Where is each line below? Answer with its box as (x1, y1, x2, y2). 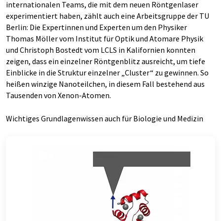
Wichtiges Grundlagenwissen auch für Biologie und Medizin (6, 113, 203, 123)
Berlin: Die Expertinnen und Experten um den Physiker (6, 22, 187, 32)
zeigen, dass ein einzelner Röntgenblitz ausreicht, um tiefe (6, 56, 205, 66)
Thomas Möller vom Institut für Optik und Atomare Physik (6, 34, 203, 43)
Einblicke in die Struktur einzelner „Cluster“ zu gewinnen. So (6, 68, 209, 77)
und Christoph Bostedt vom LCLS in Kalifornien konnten (6, 45, 195, 55)
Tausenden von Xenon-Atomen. (6, 90, 111, 100)
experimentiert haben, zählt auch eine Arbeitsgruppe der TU (6, 11, 209, 21)
